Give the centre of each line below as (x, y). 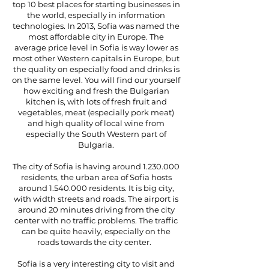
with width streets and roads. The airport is (96, 199)
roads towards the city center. (96, 242)
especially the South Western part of (96, 134)
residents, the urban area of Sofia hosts (96, 177)
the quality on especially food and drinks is (96, 69)
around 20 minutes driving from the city (96, 210)
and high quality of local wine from (96, 123)
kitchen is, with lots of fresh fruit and (96, 101)
